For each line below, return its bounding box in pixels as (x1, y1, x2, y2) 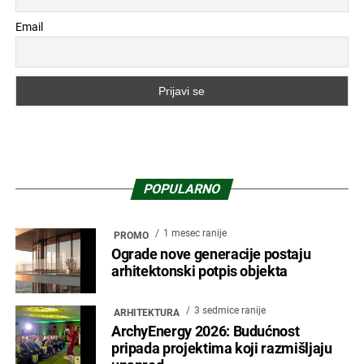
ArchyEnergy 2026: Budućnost (110, 323, 300, 340)
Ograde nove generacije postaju (110, 246, 311, 263)
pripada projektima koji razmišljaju (110, 340, 332, 357)
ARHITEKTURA (113, 307, 180, 319)
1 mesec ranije (162, 227, 227, 240)
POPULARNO (141, 181, 223, 197)
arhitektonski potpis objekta (110, 263, 288, 280)
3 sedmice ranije (193, 305, 266, 317)
